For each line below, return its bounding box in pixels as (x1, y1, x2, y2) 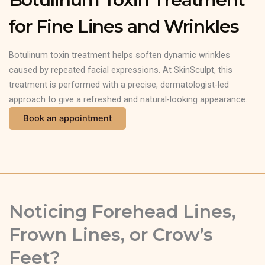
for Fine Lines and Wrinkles (8, 15, 239, 37)
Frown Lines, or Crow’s (8, 223, 213, 245)
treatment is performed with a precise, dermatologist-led (8, 79, 229, 91)
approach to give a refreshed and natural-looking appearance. (8, 94, 247, 105)
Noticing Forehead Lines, (8, 200, 236, 222)
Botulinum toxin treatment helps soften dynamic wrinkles (8, 50, 230, 61)
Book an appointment (22, 113, 112, 124)
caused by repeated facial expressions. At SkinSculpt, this (8, 64, 232, 76)
